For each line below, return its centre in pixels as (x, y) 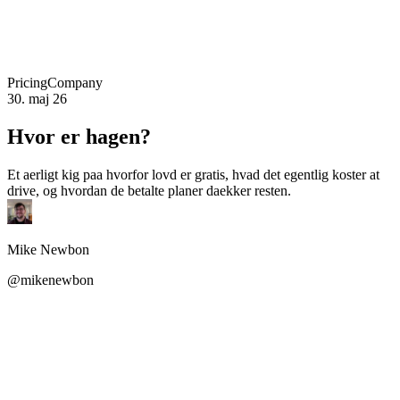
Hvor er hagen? (79, 136)
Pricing (27, 82)
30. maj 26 (37, 98)
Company (75, 82)
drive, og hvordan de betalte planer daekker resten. (149, 190)
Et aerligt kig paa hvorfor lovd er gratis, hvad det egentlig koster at (193, 174)
